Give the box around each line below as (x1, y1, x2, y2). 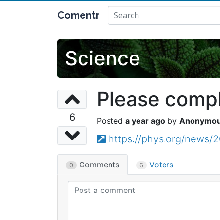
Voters (147, 160, 173, 169)
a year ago (125, 116, 165, 126)
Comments (77, 160, 119, 169)
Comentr (57, 9, 100, 21)
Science (65, 46, 140, 70)
